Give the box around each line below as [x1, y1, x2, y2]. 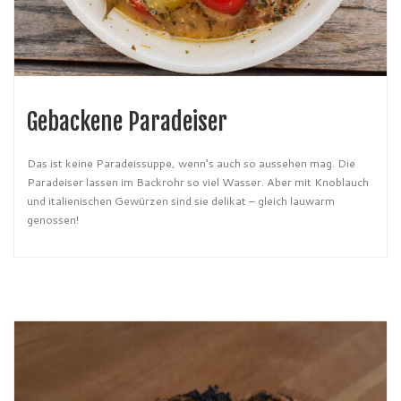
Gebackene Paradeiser [27, 107, 227, 138]
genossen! [27, 211, 79, 228]
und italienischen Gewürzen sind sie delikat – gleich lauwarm [27, 192, 335, 209]
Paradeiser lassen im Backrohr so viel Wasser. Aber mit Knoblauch [27, 174, 369, 191]
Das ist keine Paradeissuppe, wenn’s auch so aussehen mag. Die [27, 155, 355, 172]
